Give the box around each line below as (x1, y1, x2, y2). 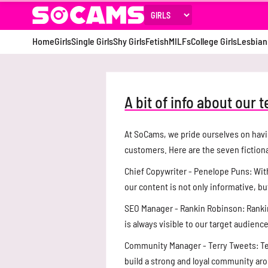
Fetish (145, 35, 169, 47)
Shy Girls (112, 35, 145, 47)
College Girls (190, 35, 237, 47)
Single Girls (71, 35, 113, 47)
